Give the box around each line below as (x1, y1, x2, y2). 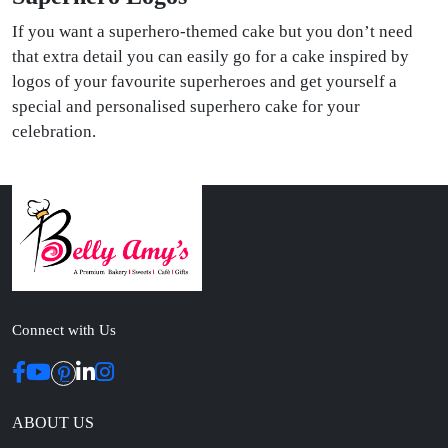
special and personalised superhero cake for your (12, 96, 360, 116)
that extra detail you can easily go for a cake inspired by (12, 46, 409, 66)
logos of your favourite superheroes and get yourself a (12, 71, 397, 91)
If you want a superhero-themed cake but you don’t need (12, 21, 413, 41)
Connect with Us (12, 322, 116, 339)
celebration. (12, 121, 96, 141)
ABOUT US (12, 414, 94, 432)
